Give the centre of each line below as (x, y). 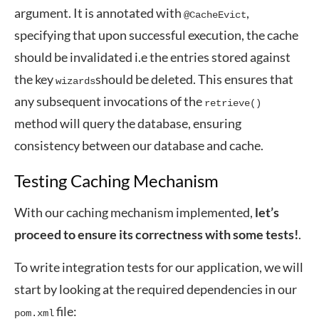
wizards (75, 81)
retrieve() (233, 103)
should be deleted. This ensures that (194, 79)
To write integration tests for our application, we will (159, 267)
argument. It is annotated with (99, 13)
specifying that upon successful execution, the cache (156, 35)
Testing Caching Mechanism (116, 181)
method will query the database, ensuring (128, 123)
